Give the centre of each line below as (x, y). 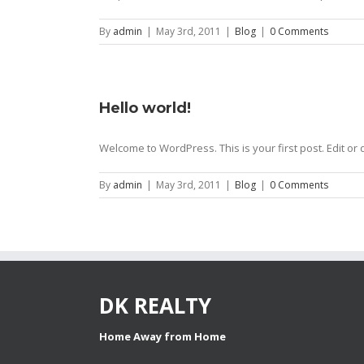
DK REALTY (155, 306)
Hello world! (145, 108)
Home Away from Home (162, 336)
